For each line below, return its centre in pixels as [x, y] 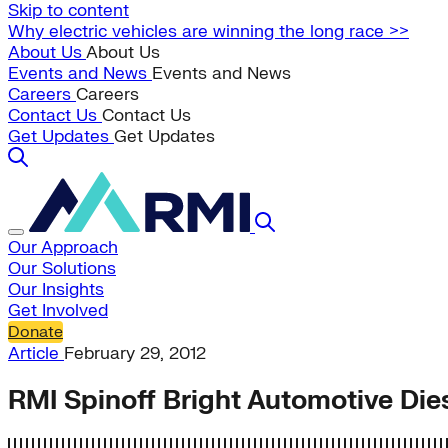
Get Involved [58, 310]
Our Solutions [62, 268]
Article [36, 353]
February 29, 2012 [135, 353]
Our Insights [56, 289]
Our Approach [63, 247]
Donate [35, 332]
